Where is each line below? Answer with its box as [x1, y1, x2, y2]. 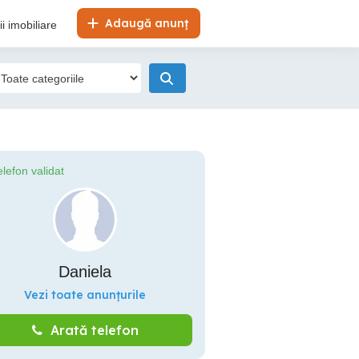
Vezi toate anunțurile [24, 288, 146, 302]
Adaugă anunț [102, 16, 188, 30]
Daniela [58, 263, 111, 280]
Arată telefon [50, 322, 139, 338]
